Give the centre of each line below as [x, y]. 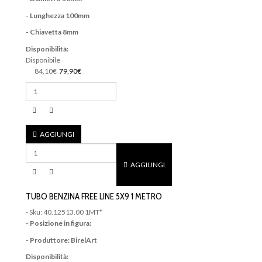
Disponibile [43, 60]
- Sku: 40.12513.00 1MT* [64, 212]
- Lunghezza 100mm [58, 15]
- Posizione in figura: [59, 223]
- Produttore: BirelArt [61, 240]
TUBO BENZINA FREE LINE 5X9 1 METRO [94, 196]
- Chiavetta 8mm [52, 32]
